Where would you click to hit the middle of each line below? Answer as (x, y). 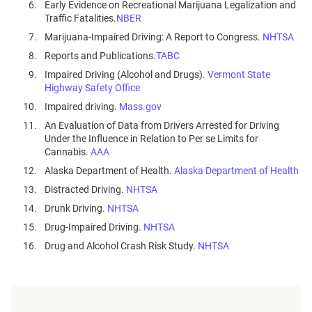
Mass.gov (140, 107)
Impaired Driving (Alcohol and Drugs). (126, 75)
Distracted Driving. (85, 190)
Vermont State (239, 75)
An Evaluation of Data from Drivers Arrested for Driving (162, 126)
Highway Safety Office (92, 88)
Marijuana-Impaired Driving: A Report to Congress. (154, 37)
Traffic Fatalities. (80, 18)
